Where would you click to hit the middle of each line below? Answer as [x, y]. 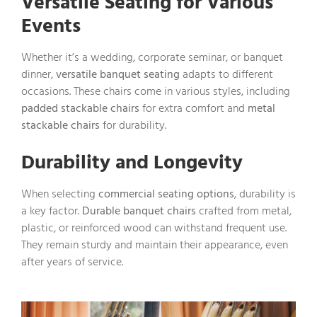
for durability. [133, 125]
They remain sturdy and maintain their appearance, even [155, 244]
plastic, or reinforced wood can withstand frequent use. [154, 227]
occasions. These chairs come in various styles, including [156, 91]
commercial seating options [166, 194]
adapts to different [226, 74]
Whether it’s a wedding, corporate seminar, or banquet [152, 57]
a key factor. [52, 211]
